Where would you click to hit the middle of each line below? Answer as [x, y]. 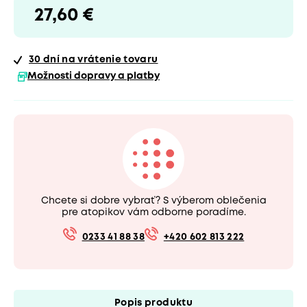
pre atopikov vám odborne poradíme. [153, 212]
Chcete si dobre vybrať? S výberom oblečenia [153, 200]
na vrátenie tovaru [109, 60]
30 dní [45, 60]
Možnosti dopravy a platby [94, 76]
